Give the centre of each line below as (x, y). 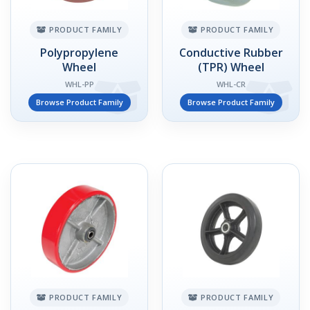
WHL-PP (79, 84)
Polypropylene (79, 53)
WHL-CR (231, 84)
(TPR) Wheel (231, 67)
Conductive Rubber (231, 53)
